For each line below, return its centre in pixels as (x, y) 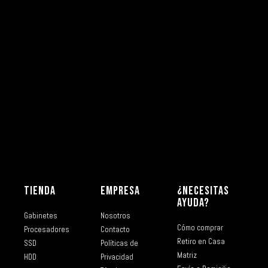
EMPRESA (121, 191)
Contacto (115, 230)
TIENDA (40, 191)
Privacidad (117, 257)
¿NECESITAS (203, 191)
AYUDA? (194, 203)
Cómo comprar (200, 228)
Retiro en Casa (201, 242)
